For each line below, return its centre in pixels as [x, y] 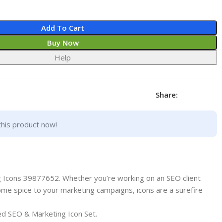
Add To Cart [63, 28]
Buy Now [63, 42]
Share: [166, 94]
